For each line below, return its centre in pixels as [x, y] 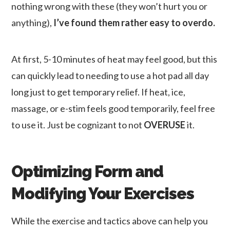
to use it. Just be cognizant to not [78, 124]
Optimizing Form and [87, 171]
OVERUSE [165, 124]
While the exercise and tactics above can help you [110, 221]
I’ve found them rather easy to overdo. [135, 22]
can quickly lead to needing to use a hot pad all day [110, 75]
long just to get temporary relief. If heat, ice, [99, 92]
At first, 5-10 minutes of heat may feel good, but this [114, 59]
